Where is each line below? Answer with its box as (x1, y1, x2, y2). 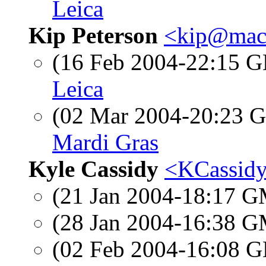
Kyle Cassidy (28, 156, 159, 182)
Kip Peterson (28, 23, 158, 48)
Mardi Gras (52, 129, 159, 155)
